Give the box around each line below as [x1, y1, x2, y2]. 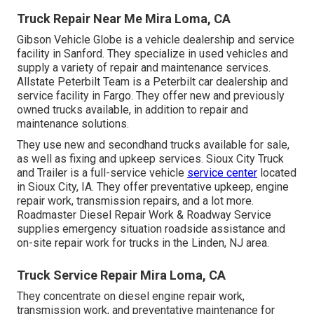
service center [187, 165, 257, 179]
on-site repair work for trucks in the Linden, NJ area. [17, 235, 269, 250]
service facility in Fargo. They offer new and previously [17, 88, 285, 102]
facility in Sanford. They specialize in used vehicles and [17, 46, 288, 60]
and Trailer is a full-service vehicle [17, 165, 187, 179]
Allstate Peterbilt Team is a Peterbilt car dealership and [17, 74, 288, 88]
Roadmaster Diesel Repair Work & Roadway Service [17, 207, 271, 221]
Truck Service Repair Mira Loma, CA [17, 267, 226, 282]
